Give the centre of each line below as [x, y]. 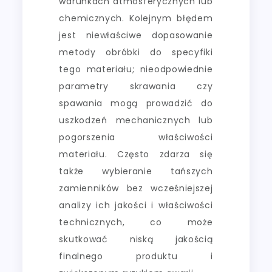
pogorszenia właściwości [136, 137]
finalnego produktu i [136, 256]
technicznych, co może [136, 222]
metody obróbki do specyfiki [136, 52]
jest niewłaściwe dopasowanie [136, 35]
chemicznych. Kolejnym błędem [136, 18]
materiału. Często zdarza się [136, 154]
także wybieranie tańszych [136, 171]
